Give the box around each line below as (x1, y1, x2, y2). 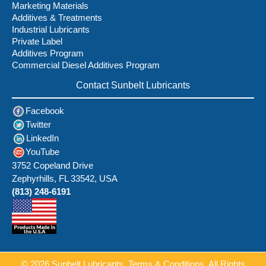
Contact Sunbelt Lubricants (76, 80, 190, 91)
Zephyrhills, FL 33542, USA (12, 173, 118, 184)
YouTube (26, 146, 59, 157)
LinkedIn (26, 132, 59, 143)
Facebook (26, 105, 64, 116)
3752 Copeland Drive (12, 160, 93, 171)
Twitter (26, 119, 51, 129)
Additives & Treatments (12, 12, 102, 23)
